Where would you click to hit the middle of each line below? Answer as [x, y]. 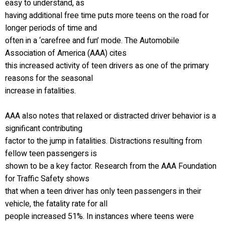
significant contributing [44, 129]
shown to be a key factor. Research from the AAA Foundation [111, 166]
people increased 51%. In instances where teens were [99, 216]
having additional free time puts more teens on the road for [107, 16]
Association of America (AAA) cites [66, 53]
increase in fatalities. [40, 91]
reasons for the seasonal [49, 78]
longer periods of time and [51, 28]
